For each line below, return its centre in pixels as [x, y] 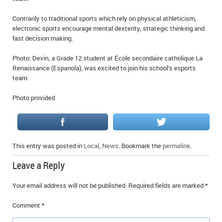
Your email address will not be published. [70, 185]
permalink [176, 146]
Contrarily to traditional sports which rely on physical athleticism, [104, 18]
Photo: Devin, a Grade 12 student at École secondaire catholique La [108, 58]
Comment [27, 205]
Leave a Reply [39, 165]
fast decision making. [43, 38]
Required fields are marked [167, 185]
